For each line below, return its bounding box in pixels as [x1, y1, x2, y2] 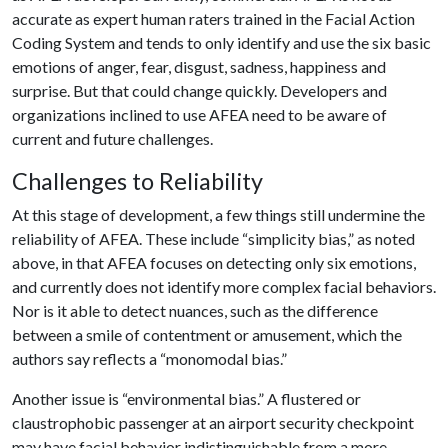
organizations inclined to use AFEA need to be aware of [12, 104, 387, 124]
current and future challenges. [12, 128, 213, 148]
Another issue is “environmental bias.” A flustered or [12, 388, 361, 408]
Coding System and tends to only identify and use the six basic [12, 32, 431, 52]
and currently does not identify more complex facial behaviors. [12, 276, 436, 296]
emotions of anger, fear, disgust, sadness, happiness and [12, 56, 386, 76]
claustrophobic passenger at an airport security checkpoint [12, 412, 414, 432]
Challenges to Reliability [12, 166, 263, 195]
